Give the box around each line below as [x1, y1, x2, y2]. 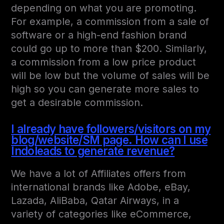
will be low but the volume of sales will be [11, 69, 210, 82]
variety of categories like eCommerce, [11, 208, 192, 220]
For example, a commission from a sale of [11, 15, 209, 28]
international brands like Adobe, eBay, [11, 181, 191, 193]
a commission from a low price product [11, 56, 196, 68]
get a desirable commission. [11, 96, 143, 109]
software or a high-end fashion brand [11, 29, 187, 41]
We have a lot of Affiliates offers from [11, 167, 186, 180]
